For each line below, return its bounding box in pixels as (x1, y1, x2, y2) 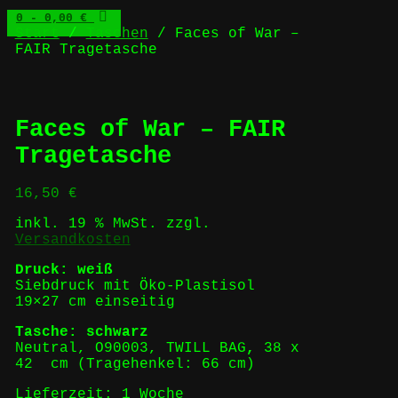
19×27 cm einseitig (14, 293, 175, 310)
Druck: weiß (14, 261, 122, 278)
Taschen (85, 26, 148, 42)
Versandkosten (14, 231, 131, 248)
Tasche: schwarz (14, 323, 148, 340)
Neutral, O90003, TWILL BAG (14, 339, 246, 356)
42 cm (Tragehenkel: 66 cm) (14, 355, 255, 372)
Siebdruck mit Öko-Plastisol (14, 277, 255, 294)
